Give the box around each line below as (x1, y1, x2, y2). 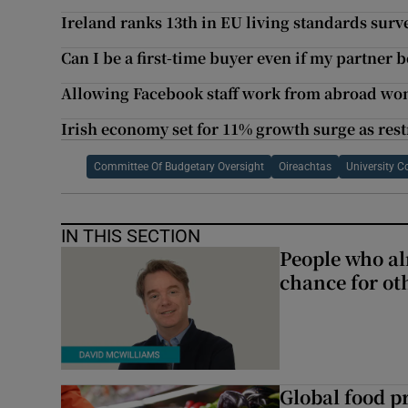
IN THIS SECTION (61, 227, 201, 246)
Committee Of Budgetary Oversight (93, 161, 264, 173)
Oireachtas (278, 161, 331, 173)
